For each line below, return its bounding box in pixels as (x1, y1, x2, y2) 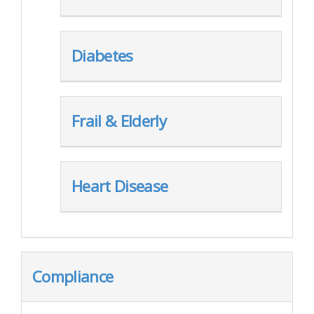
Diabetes (71, 45, 133, 67)
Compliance (32, 266, 114, 287)
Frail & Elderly (71, 110, 166, 132)
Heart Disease (71, 175, 168, 197)
